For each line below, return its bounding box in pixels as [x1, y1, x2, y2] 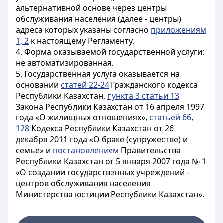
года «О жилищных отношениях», [16, 112, 149, 123]
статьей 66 [149, 112, 191, 123]
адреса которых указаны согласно [16, 24, 151, 35]
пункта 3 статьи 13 [107, 90, 179, 101]
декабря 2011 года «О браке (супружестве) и [16, 134, 188, 145]
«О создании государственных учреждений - [16, 167, 189, 178]
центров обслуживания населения [16, 178, 151, 189]
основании [16, 79, 61, 90]
